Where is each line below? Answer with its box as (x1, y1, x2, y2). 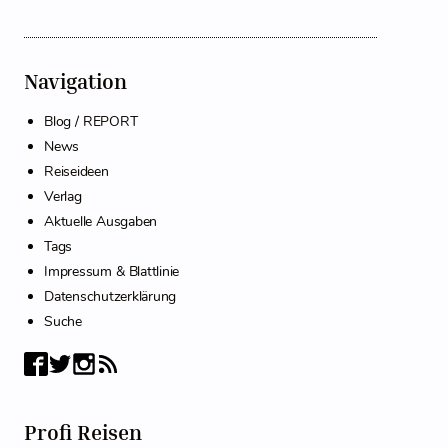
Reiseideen (44, 162, 109, 181)
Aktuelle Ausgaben (44, 212, 157, 231)
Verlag (44, 187, 82, 206)
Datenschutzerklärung (44, 287, 176, 306)
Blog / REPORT (44, 112, 138, 131)
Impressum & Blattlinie (44, 262, 179, 281)
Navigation (24, 69, 127, 94)
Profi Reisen (24, 420, 147, 446)
